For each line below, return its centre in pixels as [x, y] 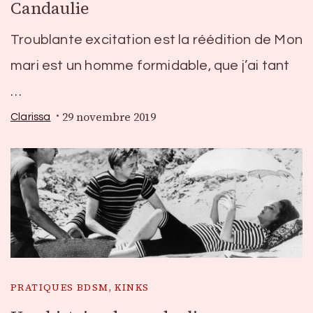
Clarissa [31, 117]
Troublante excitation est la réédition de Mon [157, 39]
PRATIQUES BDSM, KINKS [80, 287]
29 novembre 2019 [109, 117]
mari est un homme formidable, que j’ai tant [150, 65]
